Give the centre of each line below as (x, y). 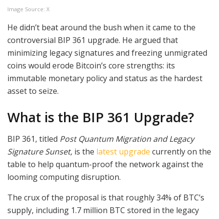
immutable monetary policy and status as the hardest (105, 78)
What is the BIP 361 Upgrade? (101, 117)
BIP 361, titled (33, 139)
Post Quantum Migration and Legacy (127, 139)
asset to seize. (33, 91)
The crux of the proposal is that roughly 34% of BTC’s (106, 198)
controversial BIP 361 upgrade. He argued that (93, 40)
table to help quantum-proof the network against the (105, 164)
